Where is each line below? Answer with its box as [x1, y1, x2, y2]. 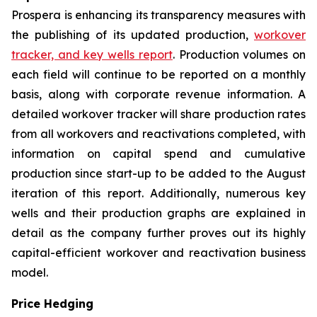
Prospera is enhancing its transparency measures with [11, 8, 306, 22]
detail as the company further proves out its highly [11, 226, 306, 240]
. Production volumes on [172, 47, 306, 62]
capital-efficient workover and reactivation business [11, 246, 306, 260]
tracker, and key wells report [11, 47, 173, 62]
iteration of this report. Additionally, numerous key [11, 186, 306, 200]
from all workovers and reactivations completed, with [11, 127, 306, 141]
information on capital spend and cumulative [11, 146, 306, 161]
